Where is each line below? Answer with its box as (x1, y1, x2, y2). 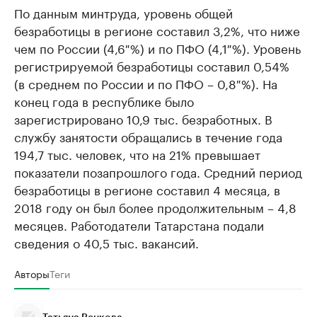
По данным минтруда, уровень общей (14, 3, 233, 22)
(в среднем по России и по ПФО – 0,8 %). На (14, 74, 277, 93)
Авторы (14, 265, 50, 282)
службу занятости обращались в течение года (14, 127, 282, 146)
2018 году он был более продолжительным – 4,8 (14, 197, 296, 217)
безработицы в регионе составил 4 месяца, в (14, 180, 280, 199)
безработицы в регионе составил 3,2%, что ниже (14, 21, 300, 40)
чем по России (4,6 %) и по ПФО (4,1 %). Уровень (14, 38, 301, 57)
